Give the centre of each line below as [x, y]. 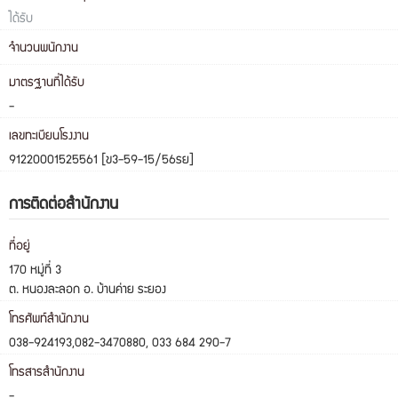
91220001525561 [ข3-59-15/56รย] [101, 161]
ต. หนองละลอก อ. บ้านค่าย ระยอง [88, 291]
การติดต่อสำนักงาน [64, 206]
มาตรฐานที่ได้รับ [47, 84]
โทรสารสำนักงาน [47, 374]
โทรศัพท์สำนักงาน [49, 320]
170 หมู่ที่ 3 [35, 271]
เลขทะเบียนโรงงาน [49, 137]
